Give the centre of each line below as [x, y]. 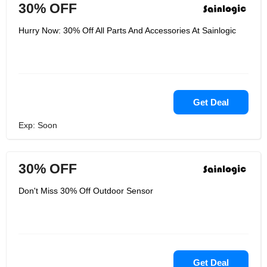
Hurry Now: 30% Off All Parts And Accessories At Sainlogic [127, 30]
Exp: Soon [38, 125]
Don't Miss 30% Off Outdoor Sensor [86, 191]
